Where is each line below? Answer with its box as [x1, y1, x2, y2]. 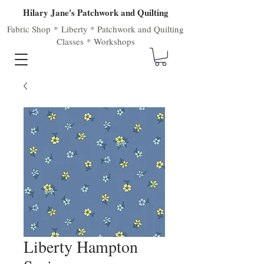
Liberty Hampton [24, 235, 138, 258]
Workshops [93, 35, 135, 47]
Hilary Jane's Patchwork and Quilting [22, 6, 169, 19]
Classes [56, 35, 84, 47]
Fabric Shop [7, 23, 51, 35]
